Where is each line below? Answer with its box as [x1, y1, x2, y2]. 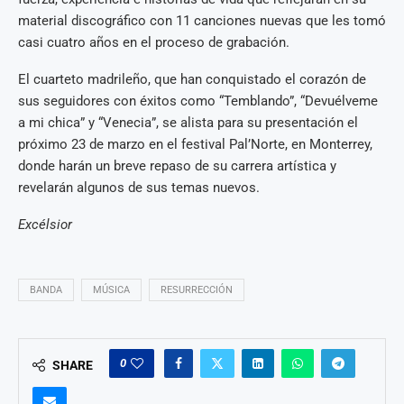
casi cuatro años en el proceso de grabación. [18, 34, 289, 50]
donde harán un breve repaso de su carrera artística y [18, 158, 336, 174]
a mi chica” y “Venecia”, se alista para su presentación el [18, 115, 358, 131]
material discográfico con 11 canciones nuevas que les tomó [18, 13, 386, 29]
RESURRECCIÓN [161, 284, 233, 296]
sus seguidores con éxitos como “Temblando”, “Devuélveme [18, 93, 378, 109]
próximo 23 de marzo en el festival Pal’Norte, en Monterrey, [18, 136, 372, 152]
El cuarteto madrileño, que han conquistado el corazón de [18, 71, 366, 87]
